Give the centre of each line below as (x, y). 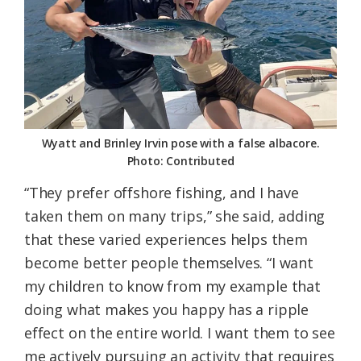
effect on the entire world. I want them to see (180, 333)
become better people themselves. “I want (169, 263)
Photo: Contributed (180, 161)
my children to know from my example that (172, 286)
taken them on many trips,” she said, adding (175, 216)
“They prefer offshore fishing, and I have (162, 193)
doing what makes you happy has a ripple (166, 310)
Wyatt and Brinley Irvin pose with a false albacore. (180, 143)
